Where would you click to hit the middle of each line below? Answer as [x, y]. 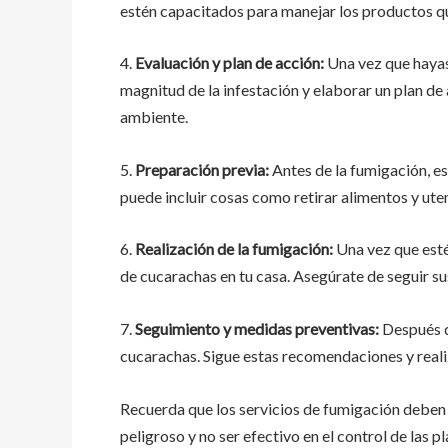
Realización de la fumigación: [235, 249]
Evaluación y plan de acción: [231, 63]
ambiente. [154, 117]
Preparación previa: [203, 169]
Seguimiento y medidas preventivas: [258, 328]
